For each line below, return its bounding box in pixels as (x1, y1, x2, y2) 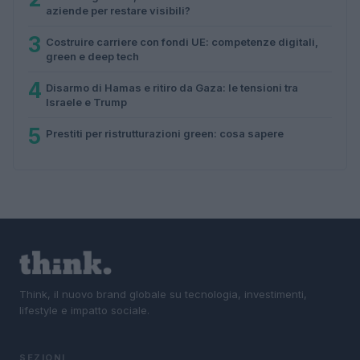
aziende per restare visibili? (46, 3, 190, 17)
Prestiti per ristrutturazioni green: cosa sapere (46, 126, 284, 140)
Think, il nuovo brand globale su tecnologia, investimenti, (19, 287, 307, 301)
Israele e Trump (46, 95, 127, 108)
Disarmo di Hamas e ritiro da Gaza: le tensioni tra (46, 80, 298, 94)
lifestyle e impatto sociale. (19, 303, 149, 317)
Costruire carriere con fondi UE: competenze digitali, (46, 35, 318, 48)
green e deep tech (46, 49, 139, 63)
